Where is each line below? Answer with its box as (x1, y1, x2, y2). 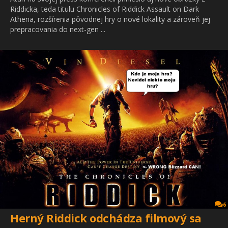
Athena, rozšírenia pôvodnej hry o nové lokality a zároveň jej (10, 14, 210, 24)
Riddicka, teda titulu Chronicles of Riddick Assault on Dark (10, 4, 199, 14)
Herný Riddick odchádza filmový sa (10, 210, 202, 225)
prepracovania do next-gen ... (10, 24, 105, 34)
